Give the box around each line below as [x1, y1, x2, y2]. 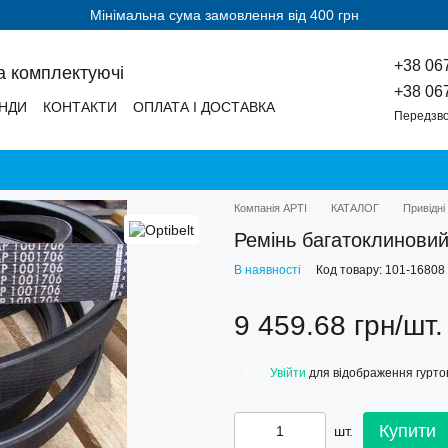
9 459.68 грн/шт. [234, 310, 443, 341]
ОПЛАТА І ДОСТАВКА [133, 99, 275, 115]
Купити [379, 421, 436, 441]
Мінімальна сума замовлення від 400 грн [89, 7, 359, 23]
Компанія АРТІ [234, 202, 307, 214]
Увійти [270, 365, 306, 380]
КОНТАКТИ [43, 99, 117, 115]
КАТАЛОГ [331, 202, 379, 214]
